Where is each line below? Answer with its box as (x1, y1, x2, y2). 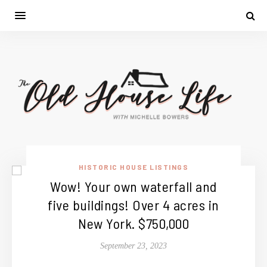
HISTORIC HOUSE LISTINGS (78, 163, 189, 172)
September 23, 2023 (100, 241, 167, 251)
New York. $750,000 (78, 215, 189, 232)
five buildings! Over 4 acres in (48, 196, 219, 214)
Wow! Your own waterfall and (50, 178, 217, 195)
